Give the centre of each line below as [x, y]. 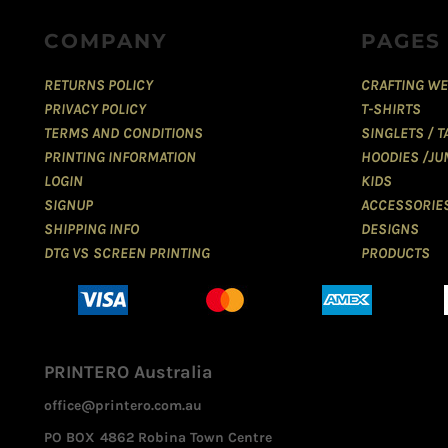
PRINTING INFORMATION [120, 157]
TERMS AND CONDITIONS [123, 133]
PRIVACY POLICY [95, 109]
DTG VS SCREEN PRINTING [127, 253]
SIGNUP [68, 205]
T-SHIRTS [391, 109]
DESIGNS [390, 229]
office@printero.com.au [123, 406]
